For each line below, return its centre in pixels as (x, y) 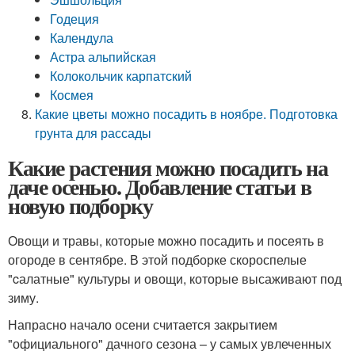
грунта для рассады (94, 133)
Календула (82, 38)
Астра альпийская (103, 57)
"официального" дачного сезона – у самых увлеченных (170, 344)
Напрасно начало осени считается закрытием (143, 324)
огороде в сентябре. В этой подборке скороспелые (157, 260)
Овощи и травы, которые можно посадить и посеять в (166, 240)
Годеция (75, 19)
